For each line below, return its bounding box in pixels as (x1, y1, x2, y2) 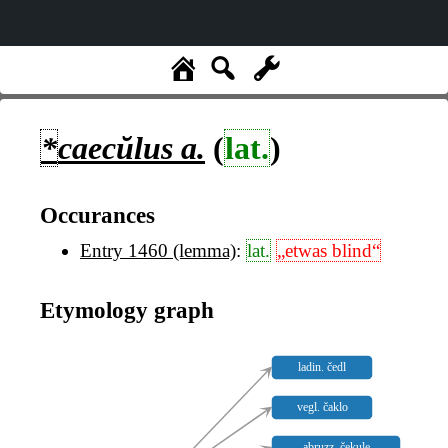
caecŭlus (58, 130, 173, 166)
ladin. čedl (298, 360, 347, 375)
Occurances (40, 201, 155, 228)
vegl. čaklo (296, 400, 348, 415)
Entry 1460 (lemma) (80, 240, 236, 262)
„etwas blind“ (277, 240, 380, 262)
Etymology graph (40, 296, 214, 323)
